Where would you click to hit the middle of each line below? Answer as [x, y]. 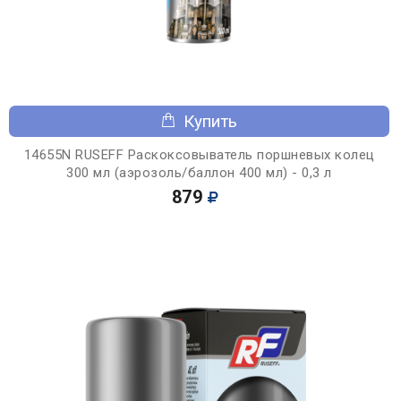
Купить [210, 121]
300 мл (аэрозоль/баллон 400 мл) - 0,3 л [199, 172]
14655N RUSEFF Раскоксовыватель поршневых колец [199, 154]
